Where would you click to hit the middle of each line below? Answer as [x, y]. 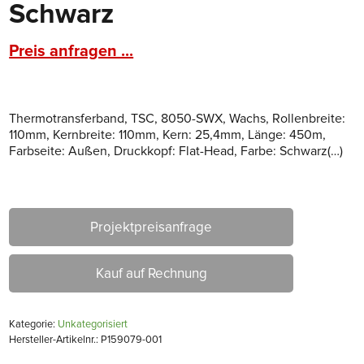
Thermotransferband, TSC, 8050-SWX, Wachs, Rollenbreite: [178, 118]
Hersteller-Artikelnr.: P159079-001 [86, 339]
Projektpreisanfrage [152, 227]
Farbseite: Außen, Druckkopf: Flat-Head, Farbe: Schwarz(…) [176, 151]
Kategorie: [34, 324]
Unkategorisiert [93, 324]
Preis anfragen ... [71, 51]
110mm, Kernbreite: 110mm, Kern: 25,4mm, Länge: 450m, [168, 134]
